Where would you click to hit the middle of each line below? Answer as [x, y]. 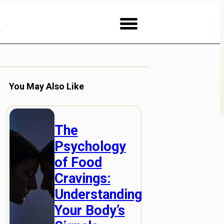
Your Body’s [89, 211]
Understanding [98, 195]
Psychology [90, 147]
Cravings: [82, 179]
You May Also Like [46, 86]
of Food [78, 163]
